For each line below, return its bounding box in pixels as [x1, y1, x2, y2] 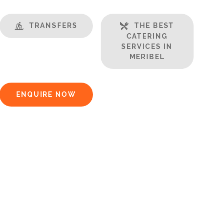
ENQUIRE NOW [16, 90, 76, 98]
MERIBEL [129, 52, 165, 61]
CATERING [126, 32, 168, 40]
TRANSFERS [29, 21, 78, 29]
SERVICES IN [121, 42, 173, 50]
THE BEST [134, 21, 175, 29]
